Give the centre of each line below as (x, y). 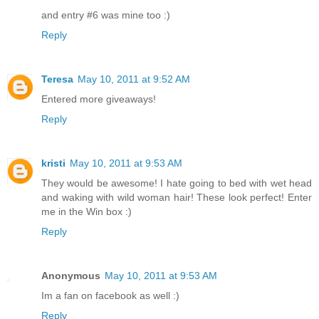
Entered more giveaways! (99, 99)
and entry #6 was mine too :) (106, 15)
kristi (53, 163)
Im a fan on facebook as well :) (110, 296)
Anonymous (71, 276)
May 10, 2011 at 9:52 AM (134, 79)
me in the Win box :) (87, 212)
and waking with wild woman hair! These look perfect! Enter (177, 198)
